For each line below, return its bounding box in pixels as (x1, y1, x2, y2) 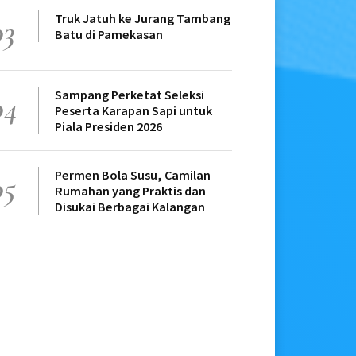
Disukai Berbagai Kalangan (55, 199, 205, 215)
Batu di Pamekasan (55, 26, 163, 43)
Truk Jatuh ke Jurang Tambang (55, 10, 230, 27)
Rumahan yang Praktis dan (55, 183, 206, 199)
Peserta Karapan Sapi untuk (55, 103, 212, 119)
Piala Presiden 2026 (55, 118, 162, 135)
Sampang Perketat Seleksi (55, 87, 204, 103)
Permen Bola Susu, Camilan (55, 167, 211, 184)
